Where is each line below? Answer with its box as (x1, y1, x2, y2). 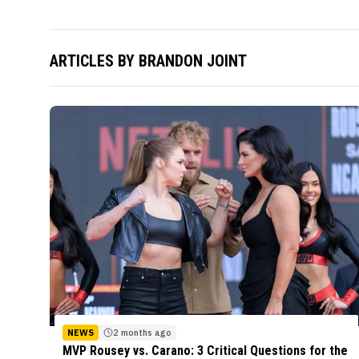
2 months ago (113, 326, 171, 338)
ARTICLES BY (50, 51, 139, 71)
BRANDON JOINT (139, 51, 247, 71)
